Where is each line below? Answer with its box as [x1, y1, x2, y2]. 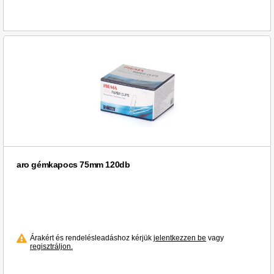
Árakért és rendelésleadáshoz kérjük [30, 234, 154, 243]
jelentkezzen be [154, 234, 206, 243]
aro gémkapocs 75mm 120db [17, 160, 130, 170]
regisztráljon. [30, 242, 73, 251]
